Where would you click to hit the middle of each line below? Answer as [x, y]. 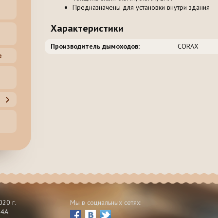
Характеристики [87, 28]
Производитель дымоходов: [95, 46]
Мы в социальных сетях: [106, 203]
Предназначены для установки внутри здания [141, 8]
